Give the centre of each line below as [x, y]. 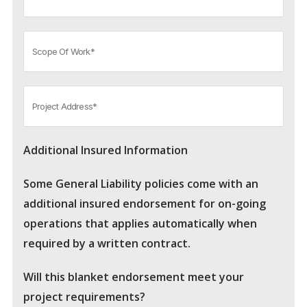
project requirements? [84, 297]
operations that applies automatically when [140, 224]
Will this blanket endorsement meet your [134, 277]
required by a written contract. [107, 244]
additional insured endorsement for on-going [145, 204]
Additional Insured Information [106, 150]
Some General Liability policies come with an [141, 184]
